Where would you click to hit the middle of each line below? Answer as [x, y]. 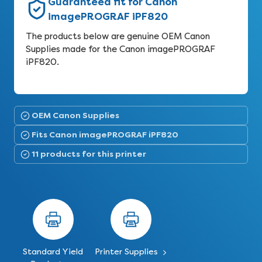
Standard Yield [53, 252]
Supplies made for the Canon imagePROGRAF [120, 49]
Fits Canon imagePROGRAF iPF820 [105, 135]
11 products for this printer [89, 154]
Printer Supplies [127, 252]
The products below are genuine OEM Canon [118, 36]
